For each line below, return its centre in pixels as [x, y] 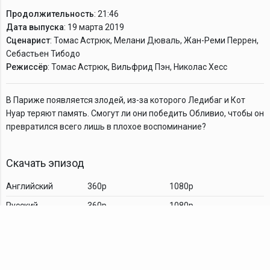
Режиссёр [27, 67]
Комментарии [41, 246]
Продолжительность [50, 14]
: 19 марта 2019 [94, 27]
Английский [30, 186]
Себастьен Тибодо [43, 53]
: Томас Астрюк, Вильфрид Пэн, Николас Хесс [137, 67]
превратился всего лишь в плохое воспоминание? [106, 126]
